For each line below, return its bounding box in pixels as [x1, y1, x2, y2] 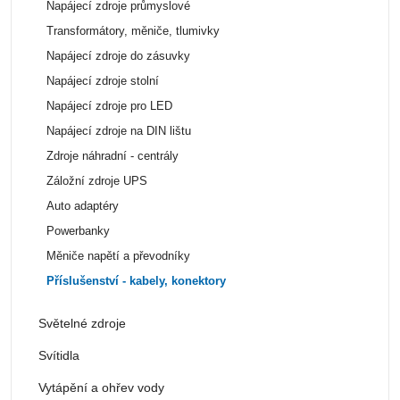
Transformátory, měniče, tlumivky [46, 24, 220, 37]
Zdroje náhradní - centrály [46, 149, 179, 162]
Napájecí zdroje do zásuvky [46, 49, 190, 62]
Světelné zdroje [38, 315, 126, 330]
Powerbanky [46, 224, 110, 237]
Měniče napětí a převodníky [46, 249, 190, 262]
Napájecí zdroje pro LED [46, 99, 172, 112]
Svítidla [38, 347, 79, 362]
